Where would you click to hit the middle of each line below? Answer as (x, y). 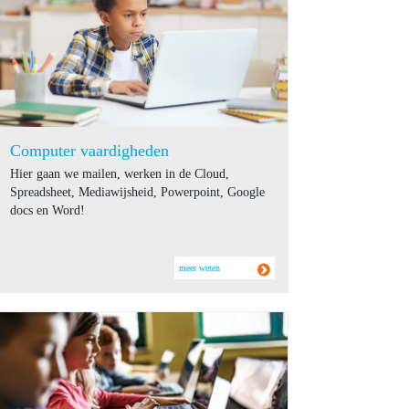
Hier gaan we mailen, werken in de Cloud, (120, 173)
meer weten (199, 267)
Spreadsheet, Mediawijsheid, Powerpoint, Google (137, 192)
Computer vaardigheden (89, 150)
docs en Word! (47, 210)
